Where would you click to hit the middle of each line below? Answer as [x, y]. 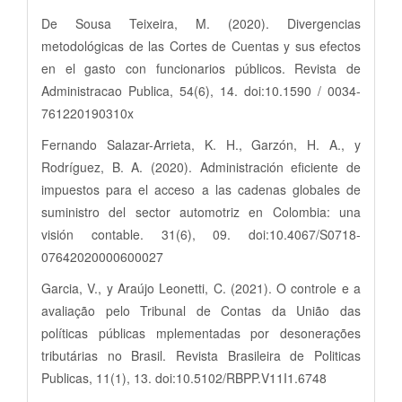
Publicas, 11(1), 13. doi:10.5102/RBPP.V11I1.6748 [184, 377]
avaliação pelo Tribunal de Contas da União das [201, 310]
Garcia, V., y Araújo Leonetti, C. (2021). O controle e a [201, 288]
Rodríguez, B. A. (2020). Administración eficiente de [201, 166]
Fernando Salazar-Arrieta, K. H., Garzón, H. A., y [201, 144]
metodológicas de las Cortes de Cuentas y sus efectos [201, 45]
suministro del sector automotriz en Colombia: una [201, 211]
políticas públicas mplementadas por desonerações [201, 332]
